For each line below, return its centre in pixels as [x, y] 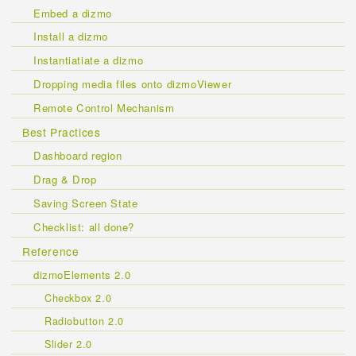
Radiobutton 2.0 [84, 320]
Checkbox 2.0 [78, 298]
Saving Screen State [86, 203]
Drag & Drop [65, 180]
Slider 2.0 [68, 343]
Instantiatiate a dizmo [89, 60]
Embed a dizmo [73, 13]
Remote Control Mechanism [104, 107]
